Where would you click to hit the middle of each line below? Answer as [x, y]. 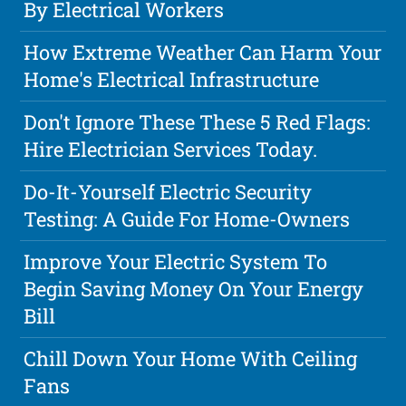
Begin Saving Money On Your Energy [194, 288]
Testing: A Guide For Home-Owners [187, 218]
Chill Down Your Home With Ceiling [191, 358]
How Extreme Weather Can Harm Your [203, 52]
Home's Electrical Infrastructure [172, 79]
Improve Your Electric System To [176, 261]
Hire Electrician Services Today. [171, 149]
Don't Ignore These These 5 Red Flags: [198, 121]
